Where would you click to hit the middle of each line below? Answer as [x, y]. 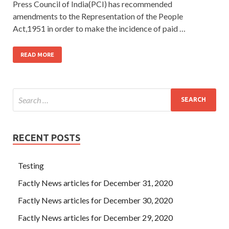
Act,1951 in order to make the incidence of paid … [99, 28]
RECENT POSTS [47, 137]
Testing [31, 165]
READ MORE [37, 54]
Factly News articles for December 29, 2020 [95, 217]
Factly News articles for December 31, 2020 [95, 182]
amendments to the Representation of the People [98, 16]
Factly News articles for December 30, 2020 [95, 200]
